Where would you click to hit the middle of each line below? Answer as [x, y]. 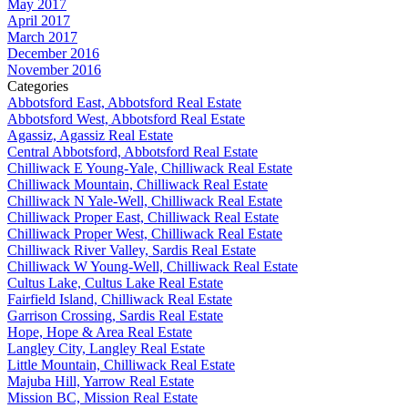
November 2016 [54, 69]
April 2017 [39, 20]
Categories [38, 86]
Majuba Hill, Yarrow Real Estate [101, 381]
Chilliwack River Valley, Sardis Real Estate [132, 250]
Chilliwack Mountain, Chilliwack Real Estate [138, 184]
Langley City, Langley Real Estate [106, 348]
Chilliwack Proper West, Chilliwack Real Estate [145, 233]
